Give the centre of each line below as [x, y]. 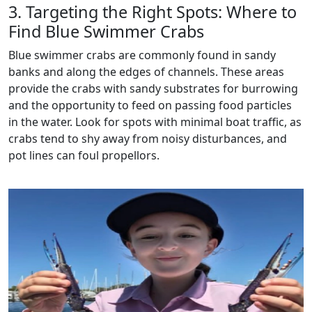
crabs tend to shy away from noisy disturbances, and [148, 138]
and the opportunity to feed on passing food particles [150, 105]
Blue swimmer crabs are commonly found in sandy [142, 55]
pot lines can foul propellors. [84, 155]
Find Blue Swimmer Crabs [106, 31]
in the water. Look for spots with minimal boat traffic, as [155, 122]
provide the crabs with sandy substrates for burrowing [153, 88]
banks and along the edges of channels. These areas [146, 71]
